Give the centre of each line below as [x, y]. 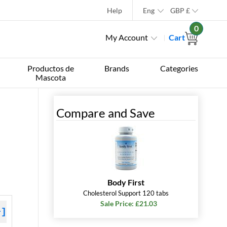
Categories [179, 68]
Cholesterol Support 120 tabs [126, 193]
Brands [117, 68]
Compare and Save [106, 113]
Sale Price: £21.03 [128, 203]
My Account [127, 37]
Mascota [50, 77]
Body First [126, 182]
